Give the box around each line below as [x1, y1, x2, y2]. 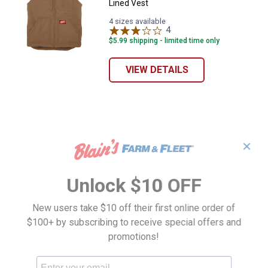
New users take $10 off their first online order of [32, 202, 236, 214]
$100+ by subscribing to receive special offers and [27, 217, 241, 228]
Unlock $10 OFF [66, 174, 202, 197]
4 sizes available [109, 16, 166, 26]
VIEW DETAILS [125, 63, 188, 75]
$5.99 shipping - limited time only [109, 36, 220, 45]
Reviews [170, 24, 203, 35]
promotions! [108, 231, 160, 242]
